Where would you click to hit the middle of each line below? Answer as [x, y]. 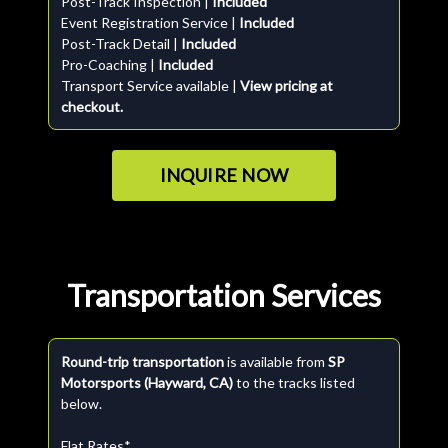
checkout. [92, 106]
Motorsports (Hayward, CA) [147, 382]
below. [81, 403]
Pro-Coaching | [109, 64]
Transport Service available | [150, 85]
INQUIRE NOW [224, 175]
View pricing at [286, 85]
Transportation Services [224, 295]
